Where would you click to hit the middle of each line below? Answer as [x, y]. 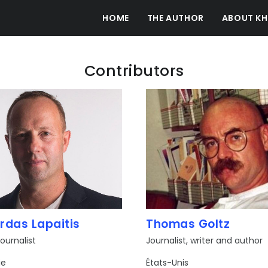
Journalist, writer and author [204, 240]
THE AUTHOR [175, 18]
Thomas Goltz [188, 224]
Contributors [134, 71]
